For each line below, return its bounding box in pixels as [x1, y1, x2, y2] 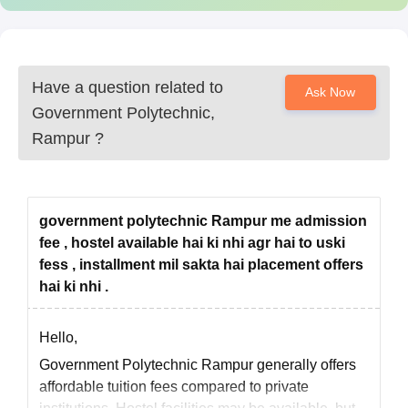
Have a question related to [32, 78, 223, 97]
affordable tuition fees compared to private [39, 379, 309, 394]
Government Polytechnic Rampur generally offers [39, 357, 356, 372]
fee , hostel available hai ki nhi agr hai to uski [39, 235, 345, 250]
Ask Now [305, 85, 356, 99]
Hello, [39, 330, 77, 345]
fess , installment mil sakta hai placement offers [39, 257, 363, 272]
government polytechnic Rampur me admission [39, 213, 367, 229]
